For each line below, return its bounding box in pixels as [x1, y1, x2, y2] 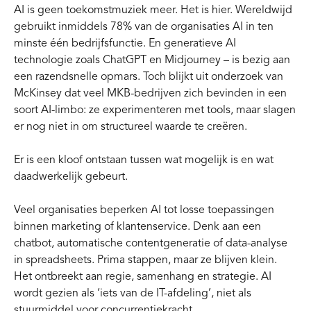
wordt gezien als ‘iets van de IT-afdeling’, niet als [14, 286, 251, 300]
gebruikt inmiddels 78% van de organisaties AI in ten [14, 19, 274, 33]
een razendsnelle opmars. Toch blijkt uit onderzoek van [14, 69, 283, 83]
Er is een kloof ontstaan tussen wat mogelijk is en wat [14, 153, 274, 167]
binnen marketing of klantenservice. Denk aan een [14, 219, 261, 233]
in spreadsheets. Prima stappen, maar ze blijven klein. [14, 253, 277, 267]
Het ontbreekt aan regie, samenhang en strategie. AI [14, 269, 271, 283]
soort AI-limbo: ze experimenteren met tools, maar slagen [14, 103, 296, 117]
